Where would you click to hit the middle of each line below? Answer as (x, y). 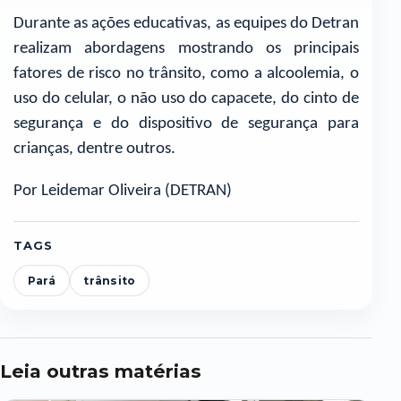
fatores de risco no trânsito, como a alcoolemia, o (186, 73)
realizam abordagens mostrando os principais (186, 48)
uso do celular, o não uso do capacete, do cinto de (186, 98)
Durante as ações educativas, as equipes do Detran (186, 23)
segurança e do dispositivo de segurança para (186, 124)
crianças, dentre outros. (97, 149)
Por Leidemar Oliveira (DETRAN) (123, 191)
